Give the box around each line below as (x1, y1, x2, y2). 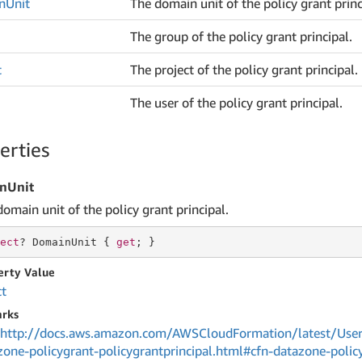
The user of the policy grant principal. (130, 95, 343, 111)
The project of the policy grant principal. (130, 61, 359, 78)
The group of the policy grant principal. (130, 28, 353, 44)
